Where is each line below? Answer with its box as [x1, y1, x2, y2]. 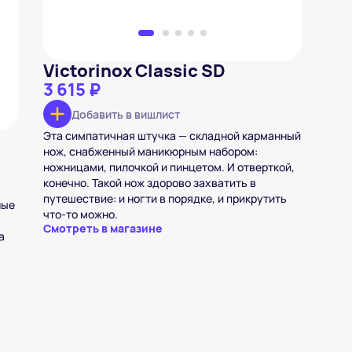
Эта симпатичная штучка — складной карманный [42, 128, 301, 143]
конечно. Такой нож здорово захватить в [42, 175, 256, 190]
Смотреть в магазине [42, 221, 163, 236]
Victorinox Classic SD [42, 59, 225, 82]
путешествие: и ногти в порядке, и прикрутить [42, 191, 287, 206]
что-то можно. [42, 207, 118, 222]
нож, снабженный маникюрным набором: [42, 144, 258, 159]
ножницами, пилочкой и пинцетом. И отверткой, [42, 159, 295, 174]
